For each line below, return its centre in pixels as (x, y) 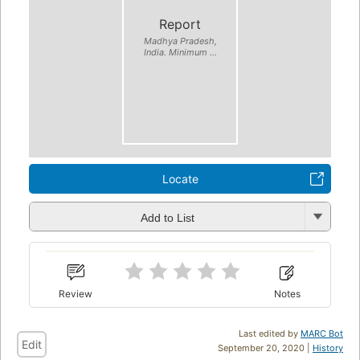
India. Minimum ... (180, 52)
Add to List (167, 217)
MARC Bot (322, 333)
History (328, 348)
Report (180, 24)
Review (76, 293)
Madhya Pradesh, (180, 41)
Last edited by (270, 333)
